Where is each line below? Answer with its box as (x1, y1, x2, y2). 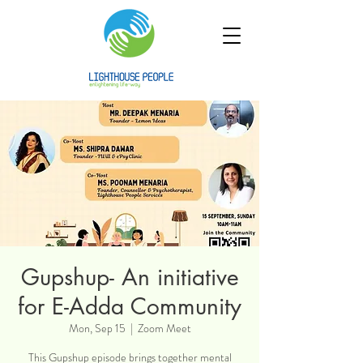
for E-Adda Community (18, 292, 241, 321)
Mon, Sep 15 (68, 320, 126, 336)
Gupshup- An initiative (20, 263, 239, 292)
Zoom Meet (137, 320, 191, 336)
